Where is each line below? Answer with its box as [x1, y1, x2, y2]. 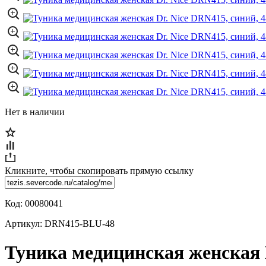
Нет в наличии [5, 107, 65, 117]
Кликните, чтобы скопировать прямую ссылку [5, 166, 194, 176]
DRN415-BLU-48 [45, 218, 115, 229]
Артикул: [5, 218, 45, 229]
